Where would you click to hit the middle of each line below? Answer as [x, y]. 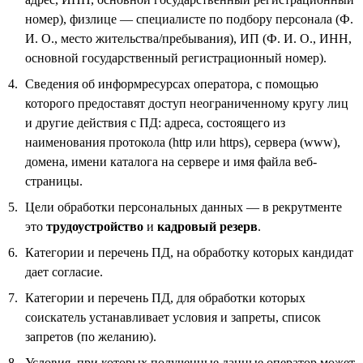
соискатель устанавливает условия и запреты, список [173, 317]
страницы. [54, 181]
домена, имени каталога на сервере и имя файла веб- [171, 161]
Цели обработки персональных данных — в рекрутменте [184, 207]
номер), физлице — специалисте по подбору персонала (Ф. [189, 19]
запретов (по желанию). [91, 336]
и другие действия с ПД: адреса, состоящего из [155, 122]
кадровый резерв [207, 226]
